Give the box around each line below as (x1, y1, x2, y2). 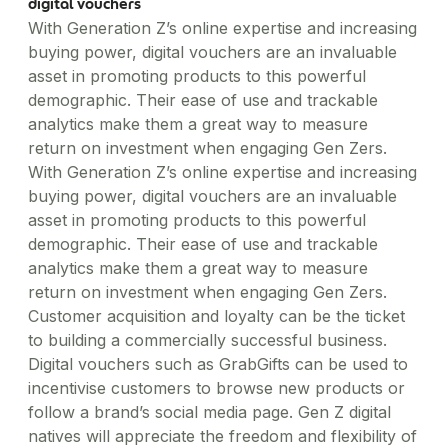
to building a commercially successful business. (28, 330, 387, 350)
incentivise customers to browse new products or (28, 378, 405, 398)
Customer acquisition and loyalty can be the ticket (28, 306, 405, 326)
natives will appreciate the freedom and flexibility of (28, 426, 417, 446)
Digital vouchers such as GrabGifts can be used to (28, 354, 408, 374)
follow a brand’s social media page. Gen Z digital (28, 402, 391, 422)
